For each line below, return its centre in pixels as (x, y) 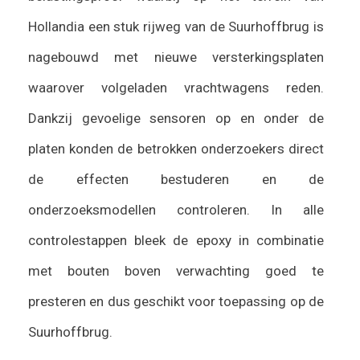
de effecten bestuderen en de (176, 179)
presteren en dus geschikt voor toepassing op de (176, 301)
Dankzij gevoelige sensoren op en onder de (176, 118)
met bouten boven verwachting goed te (176, 270)
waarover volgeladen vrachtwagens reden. (176, 87)
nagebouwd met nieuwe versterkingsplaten (176, 57)
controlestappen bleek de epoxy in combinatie (176, 240)
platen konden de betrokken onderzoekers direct (176, 148)
